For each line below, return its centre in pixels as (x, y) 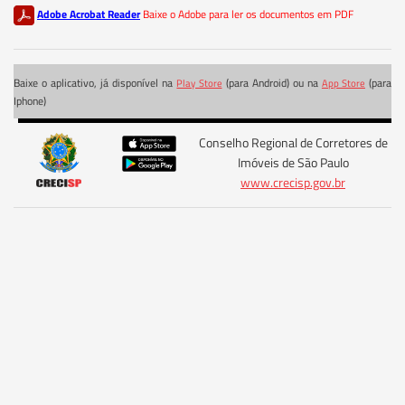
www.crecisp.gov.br (293, 182)
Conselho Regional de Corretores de (293, 142)
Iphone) (30, 100)
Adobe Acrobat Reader (89, 14)
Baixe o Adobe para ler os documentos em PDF (248, 14)
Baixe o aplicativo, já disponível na (95, 82)
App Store (343, 83)
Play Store (199, 83)
